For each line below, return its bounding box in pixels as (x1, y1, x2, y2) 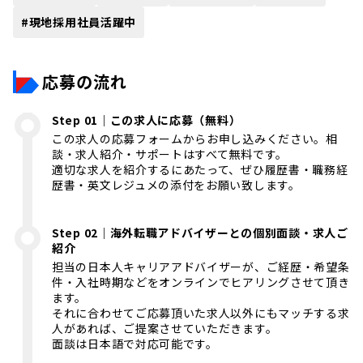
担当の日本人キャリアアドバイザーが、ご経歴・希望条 (52, 258, 350, 275)
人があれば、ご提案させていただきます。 (52, 319, 278, 336)
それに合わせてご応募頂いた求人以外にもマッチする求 (52, 304, 350, 321)
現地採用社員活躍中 (28, 13, 137, 30)
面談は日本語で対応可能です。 (52, 335, 218, 352)
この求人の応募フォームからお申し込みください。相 (52, 130, 338, 147)
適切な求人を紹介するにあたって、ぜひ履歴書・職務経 (52, 160, 348, 177)
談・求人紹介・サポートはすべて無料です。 (52, 145, 288, 162)
